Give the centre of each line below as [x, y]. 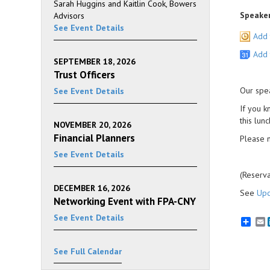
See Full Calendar [88, 251]
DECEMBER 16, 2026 [92, 188]
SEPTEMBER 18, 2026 [95, 61]
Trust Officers [84, 75]
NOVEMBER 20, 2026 [93, 125]
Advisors [69, 16]
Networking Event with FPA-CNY [125, 201]
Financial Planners [94, 138]
